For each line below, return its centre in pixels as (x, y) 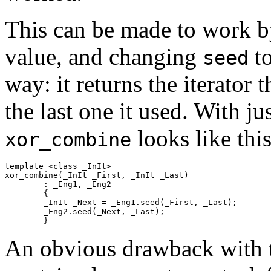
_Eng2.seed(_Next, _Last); (24, 212)
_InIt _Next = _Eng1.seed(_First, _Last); (24, 203)
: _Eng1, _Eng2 (24, 184)
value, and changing (104, 57)
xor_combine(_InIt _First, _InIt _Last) (97, 175)
